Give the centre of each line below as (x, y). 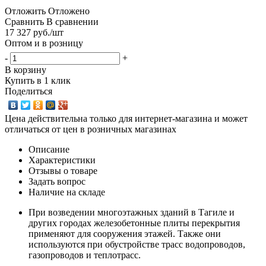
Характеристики (62, 160)
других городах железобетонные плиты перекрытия (134, 223)
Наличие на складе (67, 192)
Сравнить (24, 21)
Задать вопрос (57, 181)
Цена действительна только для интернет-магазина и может (126, 118)
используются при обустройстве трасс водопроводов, (137, 244)
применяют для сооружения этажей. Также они (125, 233)
